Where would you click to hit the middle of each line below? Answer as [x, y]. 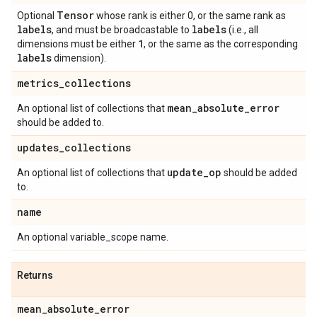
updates [38, 148]
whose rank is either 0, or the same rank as [190, 16]
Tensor [75, 15]
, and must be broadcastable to [122, 30]
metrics [38, 83]
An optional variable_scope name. [93, 237]
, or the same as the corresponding [221, 44]
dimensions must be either [77, 44]
